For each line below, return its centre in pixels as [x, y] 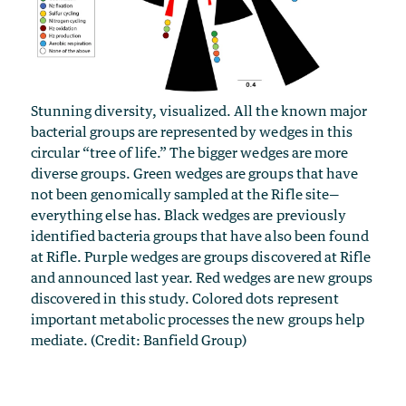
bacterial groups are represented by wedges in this [192, 131]
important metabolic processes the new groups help [198, 319]
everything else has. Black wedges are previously [188, 214]
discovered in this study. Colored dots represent [185, 298]
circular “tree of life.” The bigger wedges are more [190, 152]
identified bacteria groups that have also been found [200, 235]
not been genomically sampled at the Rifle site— [185, 193]
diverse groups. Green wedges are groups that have [194, 173]
